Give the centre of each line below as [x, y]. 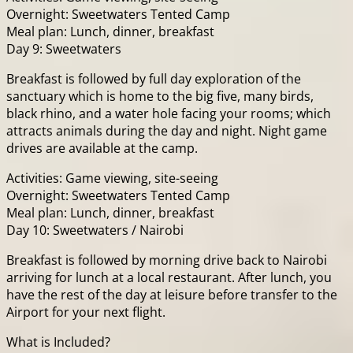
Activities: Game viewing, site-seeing [112, 178]
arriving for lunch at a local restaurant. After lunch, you [169, 278]
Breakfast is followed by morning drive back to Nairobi [167, 260]
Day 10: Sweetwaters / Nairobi [95, 230]
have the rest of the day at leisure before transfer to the [172, 295]
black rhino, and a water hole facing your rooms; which [169, 114]
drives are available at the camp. [102, 149]
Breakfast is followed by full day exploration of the [154, 79]
